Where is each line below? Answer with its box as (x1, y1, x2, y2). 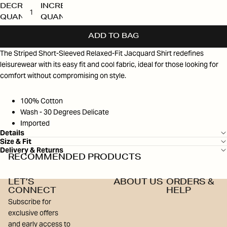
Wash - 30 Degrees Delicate (20, 107, 109, 117)
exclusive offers (8, 208, 58, 218)
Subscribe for (8, 197, 51, 207)
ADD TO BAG (88, 33, 139, 41)
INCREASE (41, 3, 82, 11)
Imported (20, 119, 50, 128)
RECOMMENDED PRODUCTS (8, 154, 141, 163)
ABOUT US (113, 179, 163, 187)
